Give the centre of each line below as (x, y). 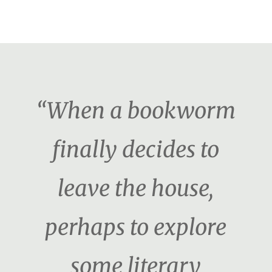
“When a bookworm (136, 111)
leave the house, (136, 189)
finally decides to (136, 150)
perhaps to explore (136, 228)
